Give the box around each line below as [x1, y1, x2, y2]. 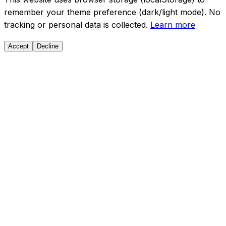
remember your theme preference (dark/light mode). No [4, 7, 220, 18]
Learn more [150, 20, 195, 30]
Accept [8, 42, 29, 50]
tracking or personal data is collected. [4, 20, 150, 30]
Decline [37, 42, 59, 50]
